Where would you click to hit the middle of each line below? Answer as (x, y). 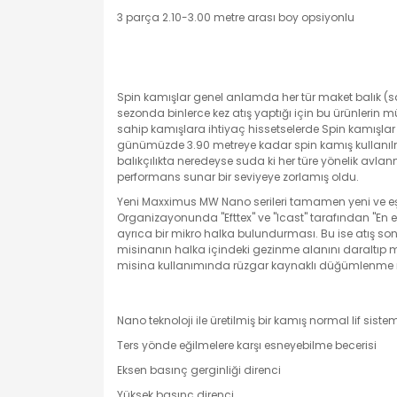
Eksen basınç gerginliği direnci (199, 370)
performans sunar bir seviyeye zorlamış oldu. (238, 177)
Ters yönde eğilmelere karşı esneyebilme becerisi (247, 345)
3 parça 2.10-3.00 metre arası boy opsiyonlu (236, 17)
